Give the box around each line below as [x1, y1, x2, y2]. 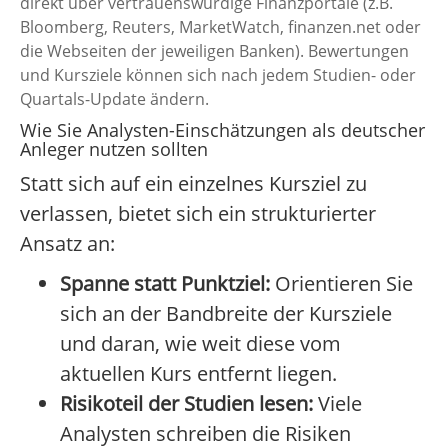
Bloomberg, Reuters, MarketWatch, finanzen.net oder [20, 16, 421, 39]
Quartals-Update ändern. [20, 88, 209, 111]
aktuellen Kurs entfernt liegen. [60, 360, 337, 388]
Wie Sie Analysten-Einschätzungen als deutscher [20, 118, 425, 143]
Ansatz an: [20, 230, 115, 258]
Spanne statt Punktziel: [60, 270, 270, 298]
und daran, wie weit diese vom [60, 330, 341, 358]
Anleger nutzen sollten [20, 137, 208, 162]
